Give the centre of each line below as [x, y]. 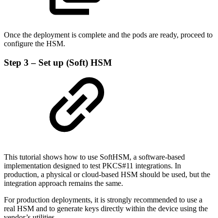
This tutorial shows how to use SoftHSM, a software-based [94, 157]
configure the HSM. [35, 44]
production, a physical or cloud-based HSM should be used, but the [107, 174]
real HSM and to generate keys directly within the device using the [106, 208]
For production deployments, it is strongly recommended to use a [103, 200]
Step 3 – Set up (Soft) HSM [58, 63]
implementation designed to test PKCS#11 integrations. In [92, 165]
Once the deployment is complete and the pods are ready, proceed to [108, 35]
